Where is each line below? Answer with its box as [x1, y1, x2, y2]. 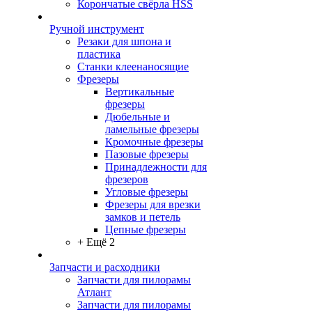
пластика [77, 48, 120, 61]
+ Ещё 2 [77, 236, 115, 249]
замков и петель [105, 211, 180, 224]
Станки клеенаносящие [77, 61, 189, 73]
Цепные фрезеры [105, 224, 186, 236]
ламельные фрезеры [105, 123, 199, 136]
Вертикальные [105, 86, 174, 98]
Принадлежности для [105, 161, 207, 173]
